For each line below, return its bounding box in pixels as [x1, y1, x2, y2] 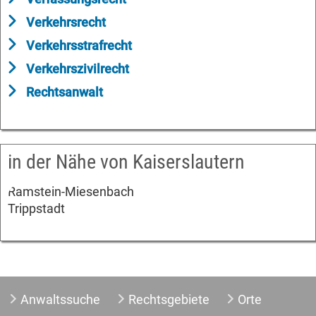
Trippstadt [8, 200, 65, 216]
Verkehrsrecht [26, 14, 106, 30]
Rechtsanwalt [26, 84, 103, 99]
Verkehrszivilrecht [26, 61, 129, 76]
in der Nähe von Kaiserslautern [8, 150, 245, 174]
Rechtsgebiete [128, 291, 209, 307]
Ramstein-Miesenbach [8, 183, 134, 199]
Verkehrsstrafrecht [26, 37, 132, 53]
